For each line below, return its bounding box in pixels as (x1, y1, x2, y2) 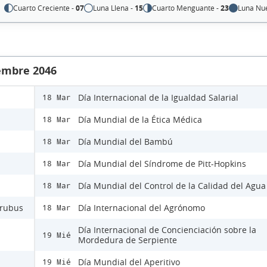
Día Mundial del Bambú (78, 136, 173, 148)
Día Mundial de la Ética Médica (78, 114, 202, 126)
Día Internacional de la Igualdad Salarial (78, 92, 238, 104)
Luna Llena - (93, 3, 135, 13)
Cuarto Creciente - (13, 3, 76, 13)
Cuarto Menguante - (152, 3, 221, 13)
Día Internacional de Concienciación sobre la (78, 224, 256, 236)
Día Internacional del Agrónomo (78, 202, 205, 214)
